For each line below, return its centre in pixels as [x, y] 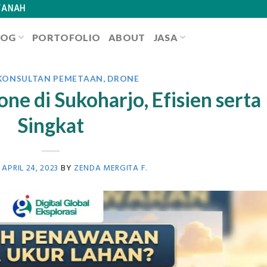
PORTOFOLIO [66, 37]
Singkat [51, 125]
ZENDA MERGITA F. [110, 168]
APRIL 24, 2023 [30, 168]
